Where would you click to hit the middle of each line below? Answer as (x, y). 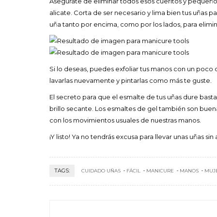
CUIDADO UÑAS (101, 170)
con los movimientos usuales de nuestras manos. (125, 120)
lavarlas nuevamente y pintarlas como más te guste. (131, 80)
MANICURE (160, 170)
